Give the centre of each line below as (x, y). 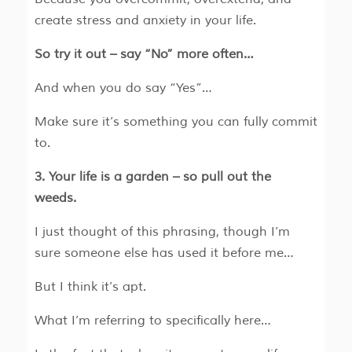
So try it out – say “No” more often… (144, 55)
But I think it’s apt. (90, 287)
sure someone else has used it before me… (164, 253)
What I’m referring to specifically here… (152, 321)
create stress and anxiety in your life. (145, 21)
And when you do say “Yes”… (123, 88)
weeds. (57, 198)
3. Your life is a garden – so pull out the (152, 177)
